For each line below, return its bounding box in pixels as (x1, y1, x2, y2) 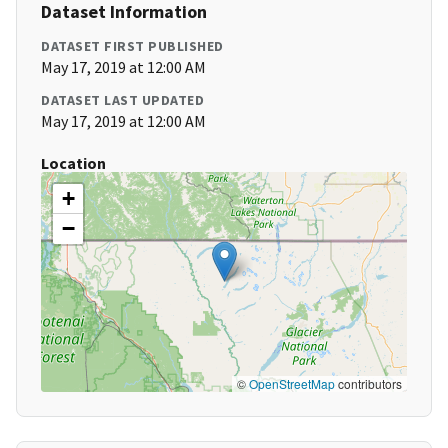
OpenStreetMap (249, 375, 335, 393)
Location (41, 153, 106, 174)
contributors (335, 375, 402, 393)
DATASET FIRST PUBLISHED (41, 37, 224, 56)
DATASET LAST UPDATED (41, 91, 204, 110)
